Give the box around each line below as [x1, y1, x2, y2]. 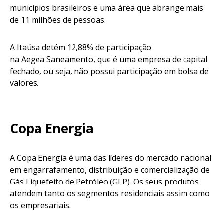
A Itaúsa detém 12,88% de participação [10, 42, 151, 53]
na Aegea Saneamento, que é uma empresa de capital [10, 54, 207, 65]
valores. [10, 77, 42, 89]
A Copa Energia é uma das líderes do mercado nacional [10, 152, 211, 164]
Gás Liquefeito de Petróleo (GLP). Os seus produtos [10, 176, 199, 187]
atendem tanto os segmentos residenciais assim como [10, 188, 210, 199]
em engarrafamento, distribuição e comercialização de [10, 164, 210, 176]
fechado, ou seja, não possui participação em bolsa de [10, 66, 209, 77]
